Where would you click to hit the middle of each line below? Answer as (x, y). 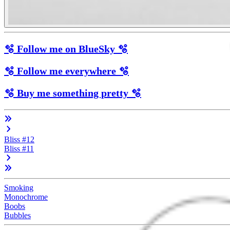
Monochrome (26, 197)
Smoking (19, 187)
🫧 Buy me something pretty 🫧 (73, 93)
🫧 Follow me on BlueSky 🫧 (66, 49)
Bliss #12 (19, 139)
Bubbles (17, 215)
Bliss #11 (19, 148)
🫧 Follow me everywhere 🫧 (66, 71)
